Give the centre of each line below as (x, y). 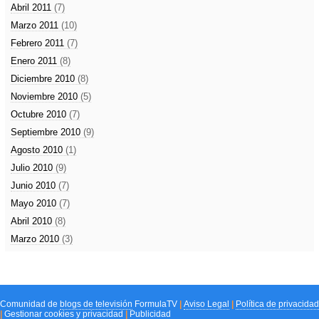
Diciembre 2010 (44, 79)
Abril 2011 (32, 7)
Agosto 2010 (38, 150)
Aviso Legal (206, 304)
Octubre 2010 (40, 114)
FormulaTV (156, 304)
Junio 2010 (35, 185)
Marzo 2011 (36, 25)
